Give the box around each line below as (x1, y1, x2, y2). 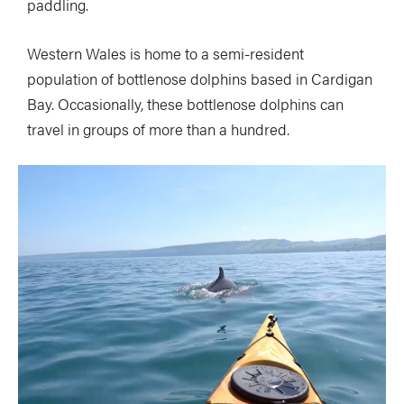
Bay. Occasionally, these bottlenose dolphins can (27, 92, 344, 115)
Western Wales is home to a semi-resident (27, 41, 304, 64)
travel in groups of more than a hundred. (27, 117, 289, 140)
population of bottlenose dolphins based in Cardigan (27, 67, 372, 89)
